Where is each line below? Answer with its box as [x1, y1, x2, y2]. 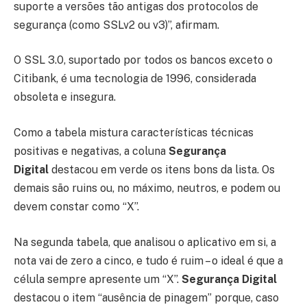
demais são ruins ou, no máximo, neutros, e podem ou [14, 182, 280, 195]
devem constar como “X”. [14, 200, 139, 213]
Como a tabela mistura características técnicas [14, 126, 254, 139]
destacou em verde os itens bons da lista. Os [51, 163, 275, 176]
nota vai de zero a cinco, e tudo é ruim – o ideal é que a [14, 254, 283, 267]
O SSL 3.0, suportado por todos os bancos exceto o [14, 53, 273, 67]
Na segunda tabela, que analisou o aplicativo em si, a [14, 235, 276, 249]
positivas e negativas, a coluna [14, 145, 169, 158]
